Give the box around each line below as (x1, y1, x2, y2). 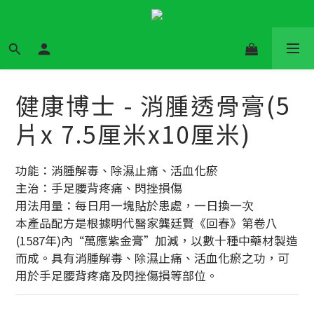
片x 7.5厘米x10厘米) (15, 116, 251, 151)
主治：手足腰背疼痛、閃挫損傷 (15, 179, 182, 196)
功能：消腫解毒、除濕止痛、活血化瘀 (15, 162, 218, 179)
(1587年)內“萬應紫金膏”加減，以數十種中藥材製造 (15, 232, 298, 249)
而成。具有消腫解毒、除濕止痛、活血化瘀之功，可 (15, 250, 289, 266)
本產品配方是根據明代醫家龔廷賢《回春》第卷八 (15, 214, 278, 231)
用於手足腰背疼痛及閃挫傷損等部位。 (15, 267, 218, 284)
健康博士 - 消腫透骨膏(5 (15, 88, 291, 122)
